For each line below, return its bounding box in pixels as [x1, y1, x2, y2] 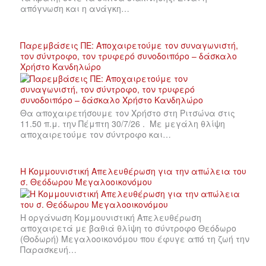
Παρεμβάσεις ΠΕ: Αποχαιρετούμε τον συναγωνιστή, [20, 39, 238, 52]
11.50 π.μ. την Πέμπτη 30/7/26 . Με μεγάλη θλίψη [20, 118, 225, 130]
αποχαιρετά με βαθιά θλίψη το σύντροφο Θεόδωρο [20, 222, 236, 235]
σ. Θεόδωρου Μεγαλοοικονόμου [20, 176, 152, 188]
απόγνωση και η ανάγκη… [20, 2, 129, 15]
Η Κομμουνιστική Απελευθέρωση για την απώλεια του [20, 165, 246, 178]
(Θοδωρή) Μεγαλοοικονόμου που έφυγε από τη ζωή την [20, 233, 249, 245]
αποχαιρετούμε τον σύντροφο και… [20, 128, 171, 141]
